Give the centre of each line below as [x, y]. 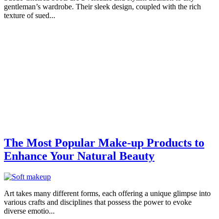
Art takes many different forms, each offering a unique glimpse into [107, 194]
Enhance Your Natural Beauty [79, 156]
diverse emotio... [29, 211]
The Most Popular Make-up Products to [104, 143]
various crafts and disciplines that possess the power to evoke [98, 202]
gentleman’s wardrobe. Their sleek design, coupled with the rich [102, 7]
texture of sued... [30, 16]
